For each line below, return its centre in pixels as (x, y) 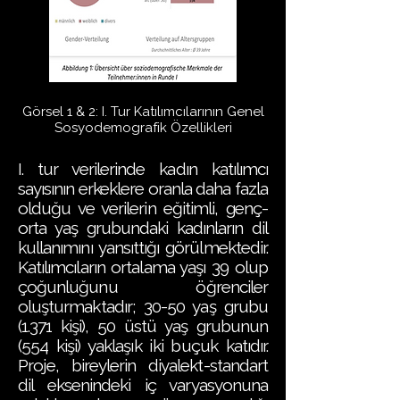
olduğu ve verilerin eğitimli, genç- (143, 208)
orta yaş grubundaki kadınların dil (143, 228)
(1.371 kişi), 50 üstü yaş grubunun (143, 326)
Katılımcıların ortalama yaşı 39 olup (143, 267)
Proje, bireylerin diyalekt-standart (143, 365)
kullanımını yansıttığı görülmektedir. (143, 247)
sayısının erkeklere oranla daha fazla (143, 188)
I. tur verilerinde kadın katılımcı (143, 169)
